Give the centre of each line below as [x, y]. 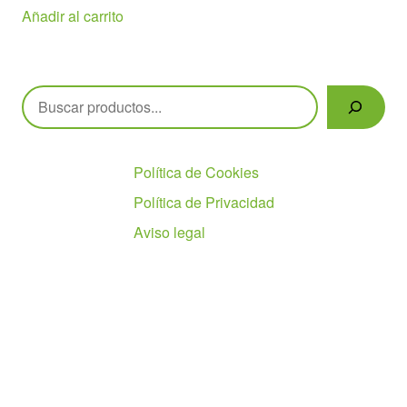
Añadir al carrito [73, 15]
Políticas [161, 137]
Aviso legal [169, 232]
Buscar [46, 95]
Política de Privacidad [203, 202]
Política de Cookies [196, 172]
